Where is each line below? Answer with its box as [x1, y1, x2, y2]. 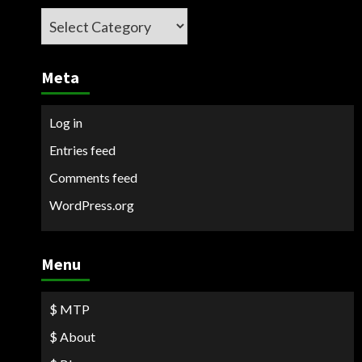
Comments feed [48, 170, 137, 185]
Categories [40, 9, 115, 27]
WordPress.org [48, 197, 134, 213]
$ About [48, 329, 95, 344]
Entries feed [48, 142, 116, 158]
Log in [48, 115, 82, 130]
